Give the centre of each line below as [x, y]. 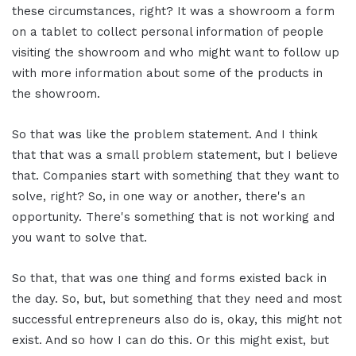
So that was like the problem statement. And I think [165, 135]
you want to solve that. [79, 238]
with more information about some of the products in [167, 74]
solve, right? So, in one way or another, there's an [159, 197]
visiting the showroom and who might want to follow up [176, 53]
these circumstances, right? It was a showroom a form [173, 12]
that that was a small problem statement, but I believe [175, 155]
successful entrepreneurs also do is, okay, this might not [177, 320]
